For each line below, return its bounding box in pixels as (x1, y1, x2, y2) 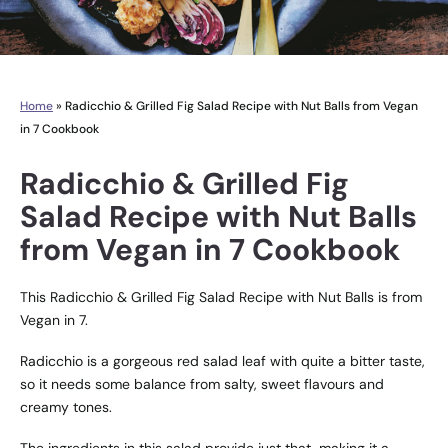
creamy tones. (20, 397, 112, 416)
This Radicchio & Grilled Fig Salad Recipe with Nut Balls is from (20, 287, 422, 306)
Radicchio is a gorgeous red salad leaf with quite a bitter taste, (20, 351, 425, 370)
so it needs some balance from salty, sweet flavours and (20, 374, 384, 393)
